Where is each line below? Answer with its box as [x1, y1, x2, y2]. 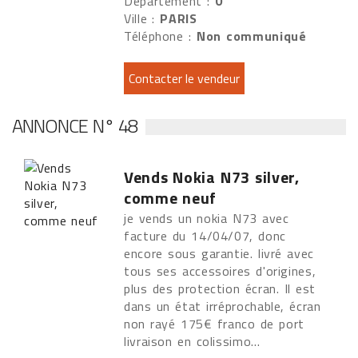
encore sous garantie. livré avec [124, 244, 314, 263]
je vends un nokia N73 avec [124, 209, 289, 228]
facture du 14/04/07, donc [124, 226, 286, 245]
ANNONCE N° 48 [12, 111, 138, 140]
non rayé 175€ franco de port [124, 314, 304, 333]
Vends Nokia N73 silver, [124, 165, 300, 189]
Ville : [124, 9, 161, 28]
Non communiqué [196, 26, 307, 46]
